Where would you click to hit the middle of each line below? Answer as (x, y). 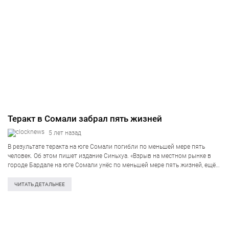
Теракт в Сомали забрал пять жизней (85, 119)
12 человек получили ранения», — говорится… (74, 174)
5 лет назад (65, 133)
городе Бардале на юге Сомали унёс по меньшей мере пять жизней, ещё (112, 165)
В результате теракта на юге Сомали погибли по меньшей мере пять (106, 147)
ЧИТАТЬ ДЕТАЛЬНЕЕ (40, 184)
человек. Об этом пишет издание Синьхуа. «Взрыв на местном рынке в (109, 156)
